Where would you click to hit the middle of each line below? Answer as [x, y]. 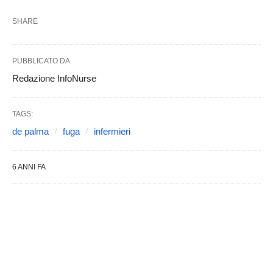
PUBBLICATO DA [41, 61]
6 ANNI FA [29, 167]
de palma [30, 132]
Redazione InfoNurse [54, 79]
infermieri [112, 132]
